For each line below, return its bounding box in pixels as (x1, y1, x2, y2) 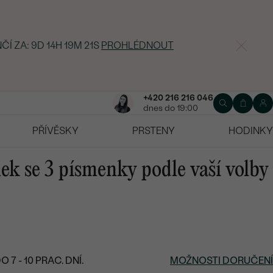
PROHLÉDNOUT (101, 40, 174, 51)
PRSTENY (132, 125, 175, 137)
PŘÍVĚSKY (32, 125, 79, 137)
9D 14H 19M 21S (31, 40, 99, 51)
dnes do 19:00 (143, 103, 198, 114)
